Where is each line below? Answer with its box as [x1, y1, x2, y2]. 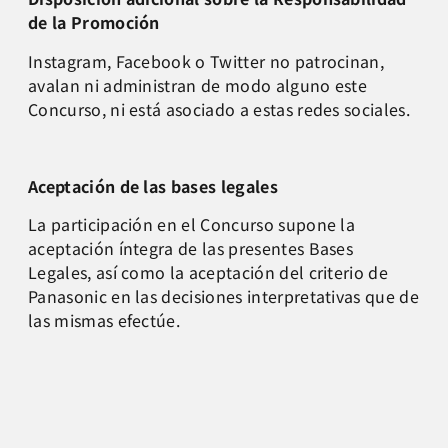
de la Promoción [28, 10, 160, 35]
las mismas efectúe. [28, 307, 181, 332]
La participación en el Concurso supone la [28, 211, 356, 236]
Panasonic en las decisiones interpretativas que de [28, 283, 420, 308]
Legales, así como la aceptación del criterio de [28, 259, 389, 284]
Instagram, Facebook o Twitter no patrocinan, [28, 48, 385, 73]
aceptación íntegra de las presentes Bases [28, 235, 354, 260]
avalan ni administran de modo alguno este [28, 72, 368, 97]
